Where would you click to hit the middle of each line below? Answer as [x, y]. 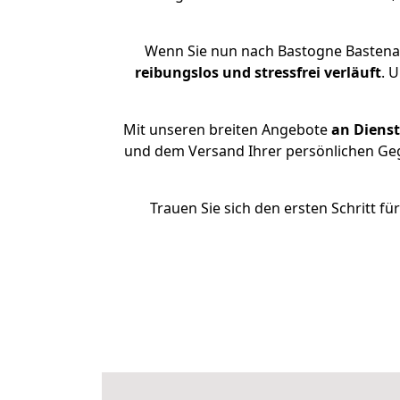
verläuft [352, 72]
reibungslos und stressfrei [227, 72]
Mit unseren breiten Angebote [225, 129]
